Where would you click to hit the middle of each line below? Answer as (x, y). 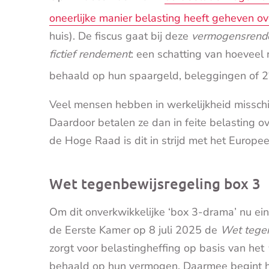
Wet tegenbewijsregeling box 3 (155, 184)
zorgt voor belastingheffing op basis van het (158, 248)
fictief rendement (90, 54)
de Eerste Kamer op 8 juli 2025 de (135, 230)
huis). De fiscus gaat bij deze (120, 36)
